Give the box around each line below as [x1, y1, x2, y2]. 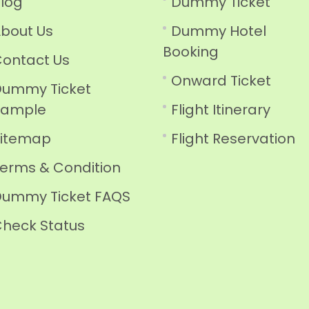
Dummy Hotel [171, 21, 266, 41]
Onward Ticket [171, 71, 271, 90]
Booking [163, 42, 219, 61]
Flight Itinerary [171, 100, 270, 119]
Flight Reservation [171, 129, 295, 148]
